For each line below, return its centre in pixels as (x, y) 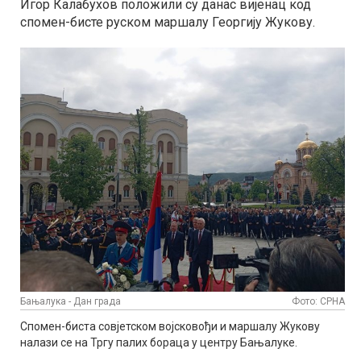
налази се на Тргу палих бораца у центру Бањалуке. (159, 343)
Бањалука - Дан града (71, 302)
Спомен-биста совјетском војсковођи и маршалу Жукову (170, 327)
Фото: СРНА (318, 302)
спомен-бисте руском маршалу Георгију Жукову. (168, 22)
